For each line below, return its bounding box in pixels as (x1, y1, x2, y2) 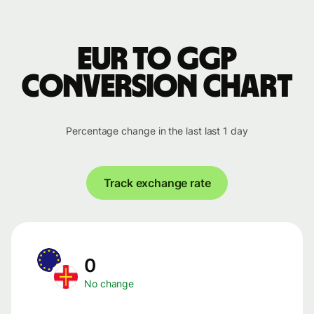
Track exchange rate (103, 176, 211, 190)
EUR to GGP (77, 43, 237, 76)
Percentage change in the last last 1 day (66, 125, 248, 137)
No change (84, 278, 135, 289)
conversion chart (21, 71, 293, 103)
